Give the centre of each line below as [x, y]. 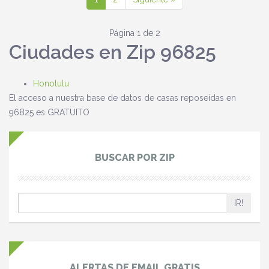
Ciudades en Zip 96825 [113, 52]
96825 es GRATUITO [49, 112]
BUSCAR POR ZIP [134, 158]
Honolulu [51, 83]
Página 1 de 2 [134, 33]
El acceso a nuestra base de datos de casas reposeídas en [122, 98]
